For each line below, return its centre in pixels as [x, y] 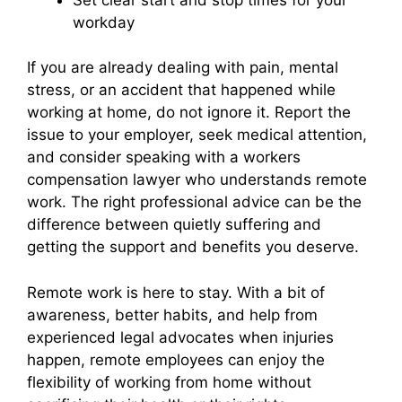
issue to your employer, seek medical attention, [197, 135]
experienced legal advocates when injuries [180, 337]
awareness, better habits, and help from [172, 315]
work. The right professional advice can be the [194, 202]
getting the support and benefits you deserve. [193, 247]
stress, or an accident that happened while [181, 90]
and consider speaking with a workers [164, 157]
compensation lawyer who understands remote [197, 180]
